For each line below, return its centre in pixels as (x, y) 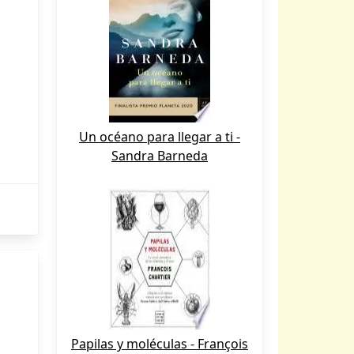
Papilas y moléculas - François (160, 344)
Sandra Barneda (160, 156)
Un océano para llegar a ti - (160, 137)
